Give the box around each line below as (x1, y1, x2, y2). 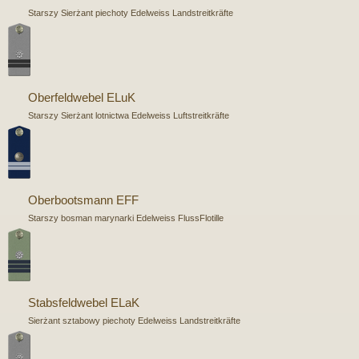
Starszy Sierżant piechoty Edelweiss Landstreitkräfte (28, 7, 233, 18)
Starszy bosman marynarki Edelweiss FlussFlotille (28, 212, 224, 223)
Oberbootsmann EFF (28, 192, 139, 207)
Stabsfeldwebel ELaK (28, 295, 139, 309)
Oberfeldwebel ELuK (28, 90, 135, 104)
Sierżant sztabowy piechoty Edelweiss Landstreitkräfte (28, 315, 240, 325)
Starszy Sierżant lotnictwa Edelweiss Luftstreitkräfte (28, 110, 229, 120)
